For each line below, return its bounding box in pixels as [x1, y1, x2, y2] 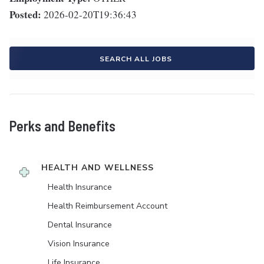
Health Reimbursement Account [48, 200, 167, 212]
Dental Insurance [48, 219, 112, 231]
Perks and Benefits [9, 117, 115, 135]
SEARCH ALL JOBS [99, 54, 172, 64]
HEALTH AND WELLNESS [41, 162, 154, 174]
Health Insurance [48, 181, 112, 193]
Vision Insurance [48, 238, 110, 250]
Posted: [9, 7, 41, 22]
